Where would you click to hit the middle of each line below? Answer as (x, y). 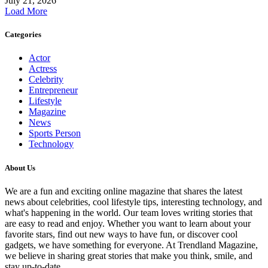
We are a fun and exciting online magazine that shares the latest (124, 191)
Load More (26, 11)
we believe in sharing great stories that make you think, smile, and (129, 255)
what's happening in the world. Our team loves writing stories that (129, 212)
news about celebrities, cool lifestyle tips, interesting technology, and (133, 202)
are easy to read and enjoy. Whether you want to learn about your (128, 223)
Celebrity (46, 80)
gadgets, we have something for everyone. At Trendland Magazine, (131, 245)
